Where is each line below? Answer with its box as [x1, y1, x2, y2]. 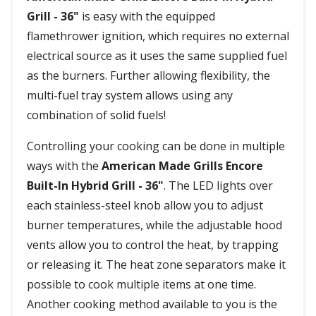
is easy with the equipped [79, 8, 215, 25]
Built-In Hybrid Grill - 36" [27, 178, 164, 194]
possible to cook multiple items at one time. [27, 276, 256, 293]
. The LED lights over [164, 178, 273, 194]
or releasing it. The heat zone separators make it [27, 257, 286, 273]
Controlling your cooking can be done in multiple [27, 138, 285, 154]
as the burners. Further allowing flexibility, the [27, 68, 270, 84]
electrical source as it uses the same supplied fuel [27, 48, 287, 64]
